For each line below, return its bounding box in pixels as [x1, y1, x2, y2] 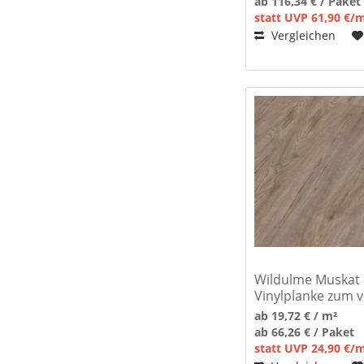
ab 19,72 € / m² [254, 308, 338, 324]
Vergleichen [268, 27, 336, 43]
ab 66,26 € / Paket [254, 324, 355, 340]
